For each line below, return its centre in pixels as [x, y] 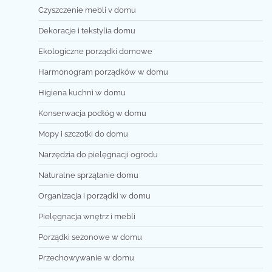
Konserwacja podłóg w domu [92, 113]
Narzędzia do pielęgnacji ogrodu [98, 154]
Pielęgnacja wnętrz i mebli [87, 216]
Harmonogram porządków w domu [103, 72]
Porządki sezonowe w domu [90, 237]
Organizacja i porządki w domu [94, 195]
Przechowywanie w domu [86, 257]
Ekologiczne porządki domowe [95, 51]
